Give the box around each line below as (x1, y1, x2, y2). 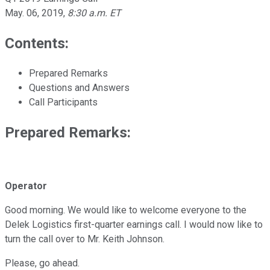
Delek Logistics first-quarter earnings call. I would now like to (5, 219, 263, 231)
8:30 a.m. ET (67, 7, 121, 19)
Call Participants (29, 96, 98, 108)
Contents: (5, 34, 69, 52)
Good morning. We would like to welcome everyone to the (5, 204, 246, 216)
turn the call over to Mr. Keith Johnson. (5, 233, 165, 245)
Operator (5, 180, 47, 192)
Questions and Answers (29, 81, 130, 93)
